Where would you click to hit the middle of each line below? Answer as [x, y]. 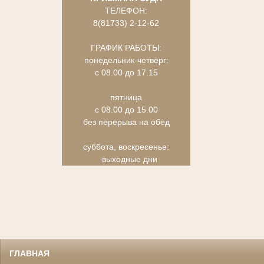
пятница [126, 98]
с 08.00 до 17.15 [126, 73]
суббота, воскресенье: [126, 147]
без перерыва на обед [126, 122]
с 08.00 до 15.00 [126, 110]
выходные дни [110, 159]
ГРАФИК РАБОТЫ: [126, 48]
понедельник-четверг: [126, 60]
